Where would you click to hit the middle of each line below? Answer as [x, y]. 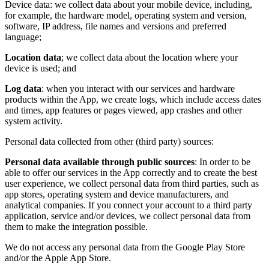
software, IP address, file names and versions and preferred [116, 26]
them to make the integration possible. [76, 227]
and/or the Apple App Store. [58, 258]
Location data [33, 57]
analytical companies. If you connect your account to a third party [128, 205]
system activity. [34, 121]
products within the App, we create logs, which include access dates [133, 99]
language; [23, 37]
